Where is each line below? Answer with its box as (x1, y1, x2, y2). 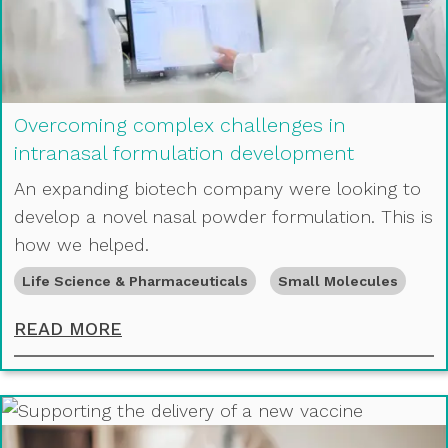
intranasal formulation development (14, 141, 354, 166)
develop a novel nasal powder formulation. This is (14, 206, 433, 228)
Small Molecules (278, 273, 398, 290)
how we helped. (14, 234, 149, 256)
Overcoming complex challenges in (14, 113, 346, 138)
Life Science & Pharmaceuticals (22, 273, 248, 290)
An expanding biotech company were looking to (14, 178, 421, 200)
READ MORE (14, 318, 122, 340)
